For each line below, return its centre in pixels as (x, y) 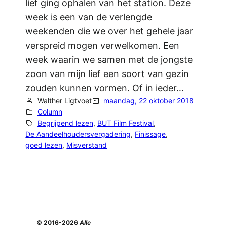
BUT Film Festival (125, 123)
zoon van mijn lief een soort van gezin (107, 74)
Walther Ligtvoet (64, 101)
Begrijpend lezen (65, 123)
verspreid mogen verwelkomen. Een (103, 46)
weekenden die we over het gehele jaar (109, 31)
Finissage (150, 134)
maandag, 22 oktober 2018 (149, 101)
